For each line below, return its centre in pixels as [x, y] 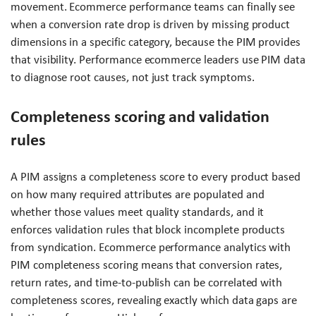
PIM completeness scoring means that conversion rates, [147, 265]
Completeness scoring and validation [140, 117]
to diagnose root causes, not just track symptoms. [133, 78]
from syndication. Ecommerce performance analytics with [151, 248]
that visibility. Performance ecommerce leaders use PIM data [158, 60]
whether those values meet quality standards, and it [138, 212]
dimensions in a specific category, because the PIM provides [156, 42]
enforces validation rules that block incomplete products [148, 230]
